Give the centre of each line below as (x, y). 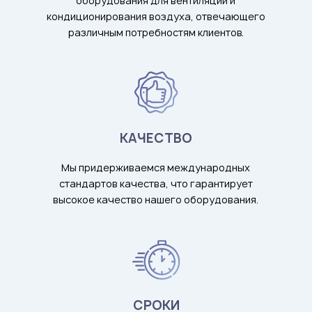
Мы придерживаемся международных (156, 167)
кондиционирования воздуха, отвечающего (156, 16)
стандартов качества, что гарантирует (156, 183)
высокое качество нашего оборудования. (156, 199)
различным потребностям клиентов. (156, 32)
